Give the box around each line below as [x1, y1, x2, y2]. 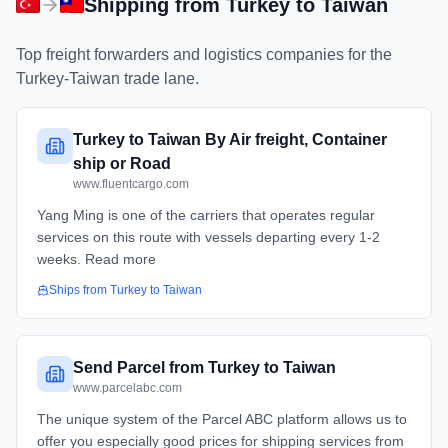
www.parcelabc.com [73, 381, 182, 395]
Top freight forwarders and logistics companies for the [16, 46, 392, 63]
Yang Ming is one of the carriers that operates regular [37, 207, 375, 223]
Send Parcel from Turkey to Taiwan [73, 359, 336, 376]
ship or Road [73, 155, 171, 172]
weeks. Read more [37, 251, 156, 267]
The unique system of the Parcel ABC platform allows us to [37, 411, 407, 427]
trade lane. [120, 70, 199, 87]
